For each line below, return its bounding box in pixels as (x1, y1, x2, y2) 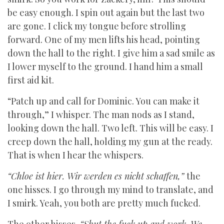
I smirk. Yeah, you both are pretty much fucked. (7, 197, 200, 209)
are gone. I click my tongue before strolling (7, 20, 186, 32)
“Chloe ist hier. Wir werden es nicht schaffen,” (7, 170, 186, 182)
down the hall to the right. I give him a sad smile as (7, 47, 215, 59)
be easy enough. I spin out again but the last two (7, 6, 204, 18)
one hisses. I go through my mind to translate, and (7, 183, 213, 195)
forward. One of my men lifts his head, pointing (7, 33, 200, 45)
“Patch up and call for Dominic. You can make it (7, 95, 199, 107)
